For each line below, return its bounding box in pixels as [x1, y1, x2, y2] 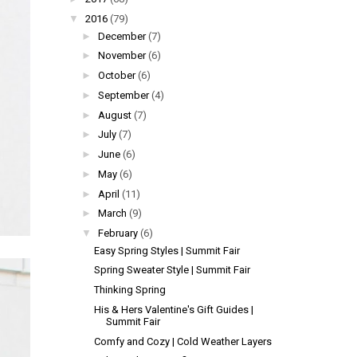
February [97, 227, 138, 240]
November [97, 49, 146, 62]
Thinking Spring [94, 284, 167, 296]
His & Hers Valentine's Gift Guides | [94, 303, 254, 316]
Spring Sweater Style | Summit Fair [94, 264, 251, 277]
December [97, 29, 146, 42]
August [97, 108, 131, 121]
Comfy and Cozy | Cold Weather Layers [94, 335, 273, 347]
